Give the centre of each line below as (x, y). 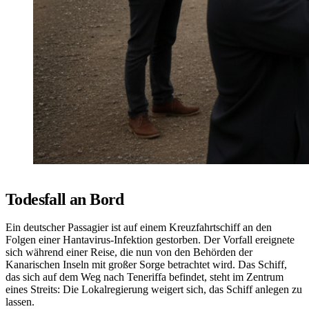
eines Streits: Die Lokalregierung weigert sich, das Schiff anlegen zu (154, 289)
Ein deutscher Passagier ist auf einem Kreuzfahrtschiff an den (139, 227)
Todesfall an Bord (65, 199)
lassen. (20, 301)
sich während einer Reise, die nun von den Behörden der (129, 252)
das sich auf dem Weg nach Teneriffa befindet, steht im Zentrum (144, 277)
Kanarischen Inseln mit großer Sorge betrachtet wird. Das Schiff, (146, 264)
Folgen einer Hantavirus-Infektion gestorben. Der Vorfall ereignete (150, 239)
